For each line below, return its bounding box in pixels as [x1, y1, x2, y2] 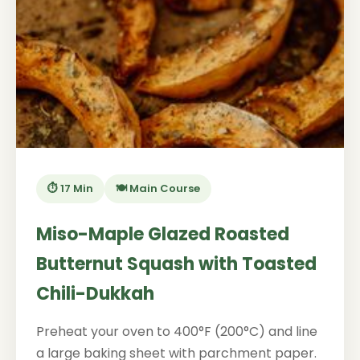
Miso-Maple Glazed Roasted [36, 222, 289, 247]
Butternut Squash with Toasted [36, 252, 317, 276]
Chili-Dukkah [36, 281, 154, 306]
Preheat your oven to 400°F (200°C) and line [36, 322, 317, 341]
